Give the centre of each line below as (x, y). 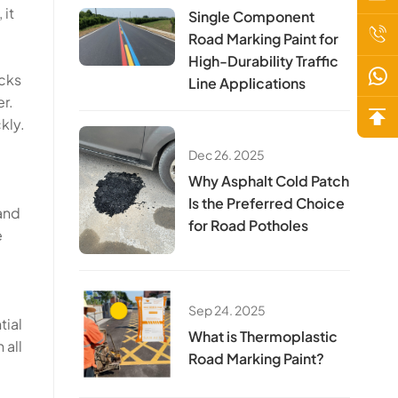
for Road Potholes (249, 226)
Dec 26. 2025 (227, 155)
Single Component (252, 17)
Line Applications (247, 84)
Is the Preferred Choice (267, 203)
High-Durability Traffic (264, 61)
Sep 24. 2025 (227, 310)
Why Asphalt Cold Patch (269, 181)
